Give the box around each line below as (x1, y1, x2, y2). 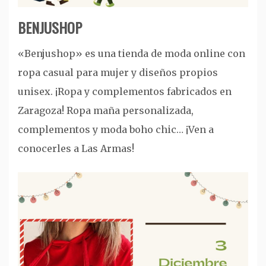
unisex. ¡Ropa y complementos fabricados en (18, 85, 232, 97)
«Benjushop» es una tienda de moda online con (18, 47, 245, 59)
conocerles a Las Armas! (18, 142, 134, 154)
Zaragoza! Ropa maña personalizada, (18, 104, 194, 116)
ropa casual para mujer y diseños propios (18, 66, 218, 78)
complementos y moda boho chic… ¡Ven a (18, 123, 214, 135)
